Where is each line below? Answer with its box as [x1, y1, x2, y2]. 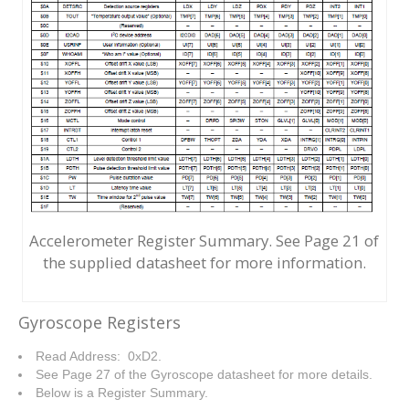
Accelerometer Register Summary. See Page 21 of [29, 230, 380, 252]
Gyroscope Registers [18, 311, 181, 334]
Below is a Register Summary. [36, 385, 208, 401]
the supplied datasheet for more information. [42, 252, 366, 274]
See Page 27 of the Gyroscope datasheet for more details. [36, 367, 372, 383]
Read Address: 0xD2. [36, 349, 162, 364]
